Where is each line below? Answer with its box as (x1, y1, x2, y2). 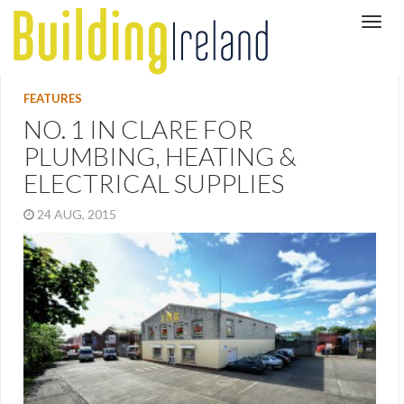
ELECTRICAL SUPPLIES (23, 168, 284, 198)
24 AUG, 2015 (34, 207, 122, 222)
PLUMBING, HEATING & (23, 141, 297, 171)
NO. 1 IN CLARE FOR (23, 114, 253, 144)
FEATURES (23, 91, 82, 106)
